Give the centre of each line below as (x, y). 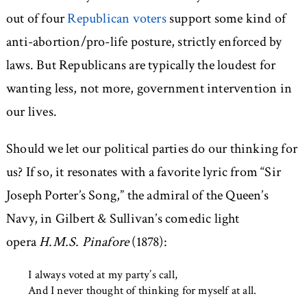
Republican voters (117, 19)
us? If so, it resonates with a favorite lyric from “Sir (143, 172)
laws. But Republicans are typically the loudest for (141, 65)
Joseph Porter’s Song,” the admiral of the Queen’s (137, 196)
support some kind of (226, 19)
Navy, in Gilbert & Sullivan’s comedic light (123, 219)
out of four (37, 19)
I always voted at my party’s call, (103, 275)
